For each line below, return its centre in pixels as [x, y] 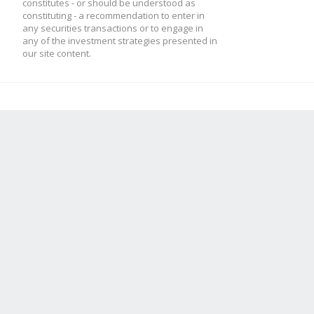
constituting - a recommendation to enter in [114, 15]
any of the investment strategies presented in [120, 41]
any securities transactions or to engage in [113, 28]
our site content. [57, 53]
